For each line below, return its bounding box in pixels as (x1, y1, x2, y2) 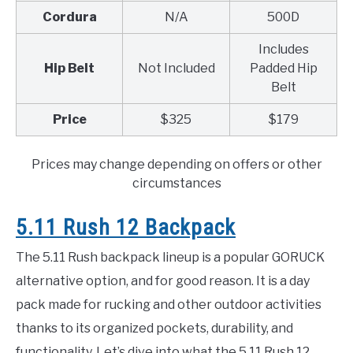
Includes (258, 41, 309, 57)
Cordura (42, 9, 97, 24)
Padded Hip (249, 60, 318, 76)
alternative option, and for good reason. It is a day (16, 273, 310, 289)
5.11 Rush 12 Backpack (16, 214, 236, 241)
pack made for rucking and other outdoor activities (16, 297, 321, 313)
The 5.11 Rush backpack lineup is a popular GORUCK (16, 250, 325, 266)
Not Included (137, 60, 215, 76)
